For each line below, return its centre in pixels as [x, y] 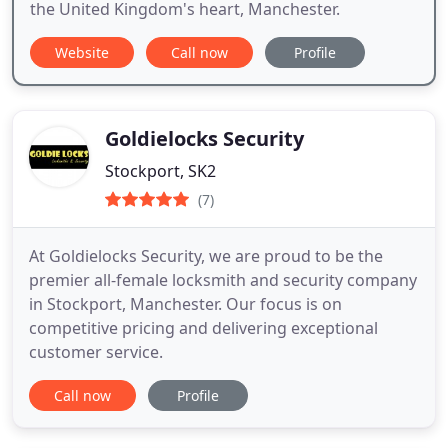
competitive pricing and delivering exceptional [203, 328]
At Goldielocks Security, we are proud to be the [206, 256]
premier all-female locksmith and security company [223, 280]
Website [82, 53]
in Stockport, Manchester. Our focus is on [185, 304]
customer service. [96, 352]
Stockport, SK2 [160, 171]
